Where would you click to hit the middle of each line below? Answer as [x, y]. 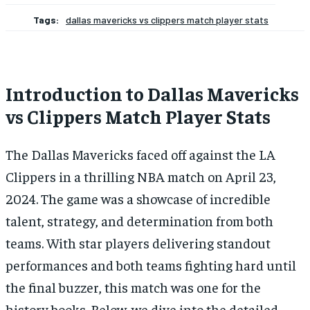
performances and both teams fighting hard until [151, 265]
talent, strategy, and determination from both [139, 221]
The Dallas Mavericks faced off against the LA [140, 154]
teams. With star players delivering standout [138, 243]
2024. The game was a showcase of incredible [138, 199]
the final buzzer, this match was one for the [133, 287]
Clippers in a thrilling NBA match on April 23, [141, 176]
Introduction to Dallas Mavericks [152, 93]
